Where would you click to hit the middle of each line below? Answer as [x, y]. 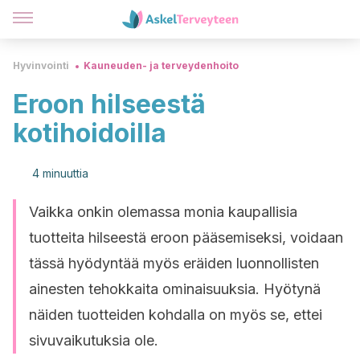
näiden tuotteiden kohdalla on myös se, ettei [176, 315]
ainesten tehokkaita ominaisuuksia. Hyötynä [175, 289]
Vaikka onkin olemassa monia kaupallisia [163, 212]
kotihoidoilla [90, 133]
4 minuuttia [60, 173]
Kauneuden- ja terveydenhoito [161, 65]
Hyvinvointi [41, 65]
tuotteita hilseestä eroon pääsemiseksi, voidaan [186, 237]
